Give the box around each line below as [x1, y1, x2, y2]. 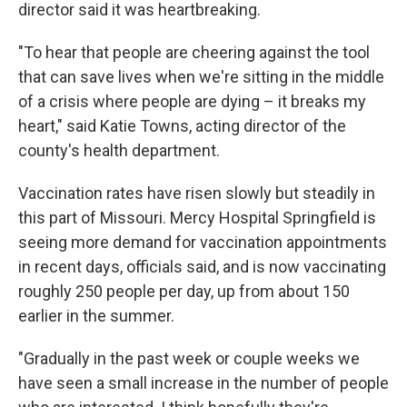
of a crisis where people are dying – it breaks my [18, 92, 366, 111]
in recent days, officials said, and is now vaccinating [18, 257, 386, 276]
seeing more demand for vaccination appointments [18, 233, 387, 252]
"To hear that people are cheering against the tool [18, 43, 370, 62]
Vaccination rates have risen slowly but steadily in [18, 184, 375, 203]
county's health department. [18, 141, 220, 160]
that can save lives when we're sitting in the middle [18, 67, 384, 86]
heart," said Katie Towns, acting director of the [18, 116, 346, 135]
